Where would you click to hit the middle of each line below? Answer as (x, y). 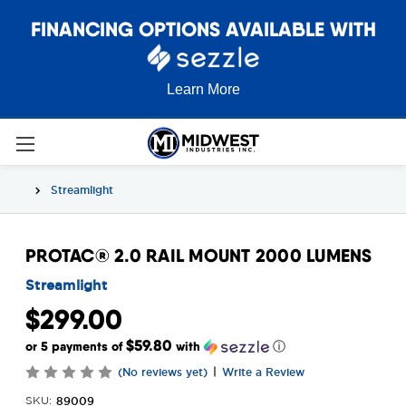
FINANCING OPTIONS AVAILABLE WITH (203, 29)
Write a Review (263, 372)
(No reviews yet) (163, 372)
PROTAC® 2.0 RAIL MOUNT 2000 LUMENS (199, 256)
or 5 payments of (76, 347)
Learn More (203, 89)
